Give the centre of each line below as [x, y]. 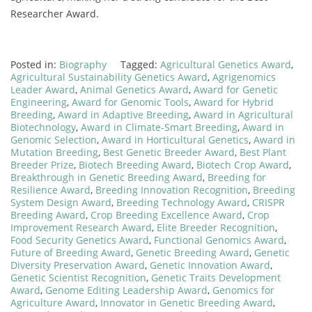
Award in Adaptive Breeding [123, 114]
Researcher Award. [55, 13]
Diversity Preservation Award [78, 265]
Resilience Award [50, 189]
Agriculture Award [53, 302]
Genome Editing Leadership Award [126, 290]
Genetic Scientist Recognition [78, 277]
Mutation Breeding [54, 152]
